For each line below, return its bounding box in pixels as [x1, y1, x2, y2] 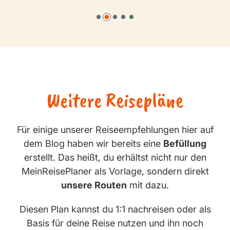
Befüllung [163, 138, 206, 149]
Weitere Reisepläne [47, 87, 183, 113]
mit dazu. [127, 180, 169, 191]
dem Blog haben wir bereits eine [24, 138, 163, 149]
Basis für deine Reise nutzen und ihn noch [27, 218, 203, 229]
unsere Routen [61, 180, 127, 191]
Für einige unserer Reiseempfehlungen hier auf [16, 124, 214, 136]
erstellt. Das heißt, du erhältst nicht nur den [24, 152, 206, 163]
